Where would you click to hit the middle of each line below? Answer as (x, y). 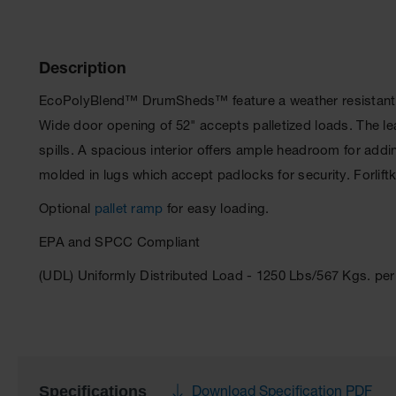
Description (83, 70)
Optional (67, 210)
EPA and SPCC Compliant (120, 244)
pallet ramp (129, 210)
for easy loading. (216, 210)
